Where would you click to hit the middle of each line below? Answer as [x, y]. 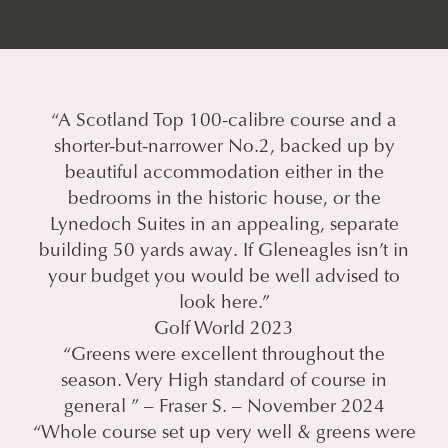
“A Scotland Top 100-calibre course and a [224, 122]
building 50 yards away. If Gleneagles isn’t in [224, 252]
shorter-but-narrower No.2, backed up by [224, 148]
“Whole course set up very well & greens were [224, 434]
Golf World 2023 [224, 330]
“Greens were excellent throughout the [224, 356]
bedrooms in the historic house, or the [224, 200]
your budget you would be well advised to [224, 278]
